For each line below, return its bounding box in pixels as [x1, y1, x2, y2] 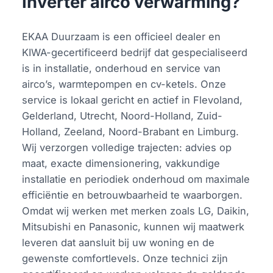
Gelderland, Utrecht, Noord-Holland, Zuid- [22, 109, 223, 122]
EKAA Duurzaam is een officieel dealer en [22, 30, 221, 43]
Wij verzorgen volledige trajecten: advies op [22, 141, 232, 154]
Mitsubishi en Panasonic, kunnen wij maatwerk [22, 220, 245, 233]
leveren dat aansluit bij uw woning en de [22, 236, 215, 249]
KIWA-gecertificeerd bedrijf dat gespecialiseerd [22, 46, 248, 58]
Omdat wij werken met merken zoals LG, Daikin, [22, 204, 250, 217]
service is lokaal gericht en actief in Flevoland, [22, 93, 243, 106]
